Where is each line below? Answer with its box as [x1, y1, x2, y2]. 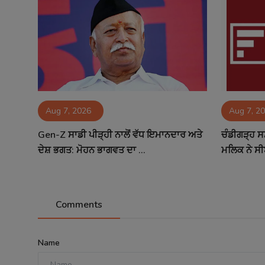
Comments [56, 198, 102, 211]
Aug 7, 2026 [46, 105, 91, 117]
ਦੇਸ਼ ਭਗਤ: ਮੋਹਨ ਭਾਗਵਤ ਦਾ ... [38, 143, 146, 157]
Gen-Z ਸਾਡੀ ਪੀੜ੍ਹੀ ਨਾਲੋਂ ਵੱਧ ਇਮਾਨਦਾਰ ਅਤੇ [38, 128, 202, 141]
